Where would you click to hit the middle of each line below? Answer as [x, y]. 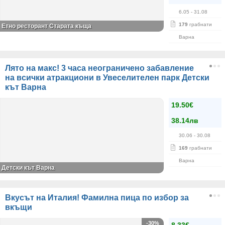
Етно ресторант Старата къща [46, 26]
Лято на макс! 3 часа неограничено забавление [99, 68]
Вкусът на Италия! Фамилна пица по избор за [97, 198]
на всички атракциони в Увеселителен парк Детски [107, 78]
